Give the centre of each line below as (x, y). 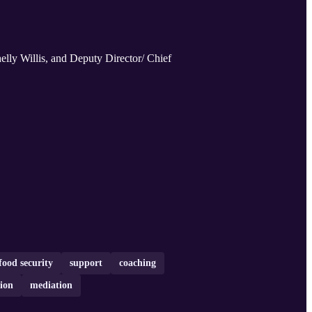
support (86, 263)
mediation (51, 286)
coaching (138, 263)
